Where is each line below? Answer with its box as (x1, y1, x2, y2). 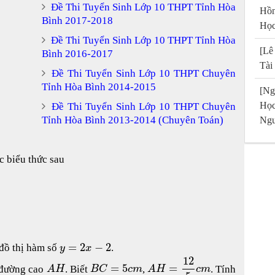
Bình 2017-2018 (42, 14, 113, 26)
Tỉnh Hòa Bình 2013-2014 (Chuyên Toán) (42, 114, 223, 126)
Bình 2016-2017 (42, 47, 113, 60)
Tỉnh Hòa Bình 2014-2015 (42, 80, 156, 93)
